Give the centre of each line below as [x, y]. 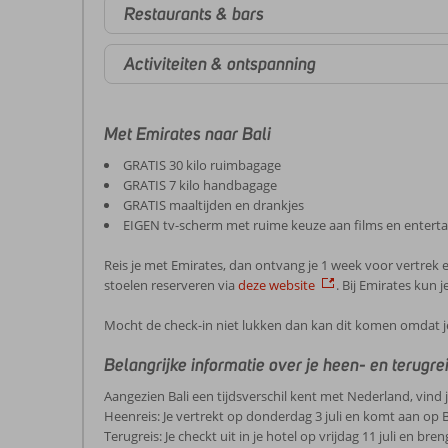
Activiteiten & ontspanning [220, 63]
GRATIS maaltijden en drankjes [213, 205]
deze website [276, 285]
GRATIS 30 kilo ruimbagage [202, 165]
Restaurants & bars [194, 13]
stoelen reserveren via [171, 285]
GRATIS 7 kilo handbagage [200, 185]
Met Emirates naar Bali [187, 134]
